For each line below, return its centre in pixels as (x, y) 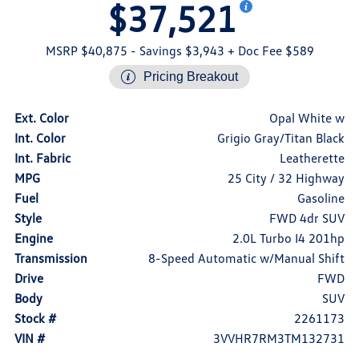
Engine (33, 238)
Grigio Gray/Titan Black (281, 138)
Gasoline (321, 198)
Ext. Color (41, 118)
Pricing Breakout (191, 77)
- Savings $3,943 (175, 51)
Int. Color (40, 138)
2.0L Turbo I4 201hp (289, 238)
